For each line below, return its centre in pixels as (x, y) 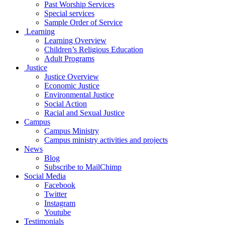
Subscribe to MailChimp (83, 167)
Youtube (58, 212)
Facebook (60, 185)
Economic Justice (72, 85)
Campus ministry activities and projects (106, 140)
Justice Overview (72, 76)
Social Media (45, 176)
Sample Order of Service (83, 22)
